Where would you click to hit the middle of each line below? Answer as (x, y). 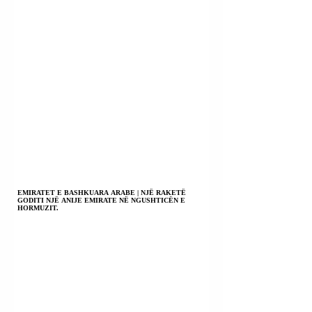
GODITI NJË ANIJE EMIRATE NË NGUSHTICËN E (101, 200)
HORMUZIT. (38, 208)
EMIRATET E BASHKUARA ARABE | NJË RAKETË (102, 192)
